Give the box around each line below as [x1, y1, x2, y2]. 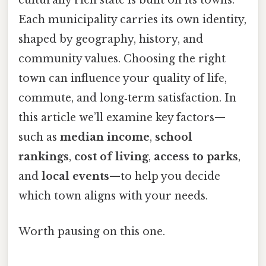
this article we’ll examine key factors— [18, 111, 226, 125]
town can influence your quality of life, [18, 72, 227, 85]
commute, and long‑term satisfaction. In [18, 91, 236, 105]
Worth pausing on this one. [18, 224, 165, 238]
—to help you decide [109, 170, 220, 183]
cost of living [74, 150, 148, 164]
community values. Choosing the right [18, 52, 226, 66]
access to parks [154, 150, 238, 164]
